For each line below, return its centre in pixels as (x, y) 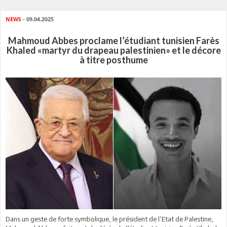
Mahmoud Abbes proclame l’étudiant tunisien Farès (113, 41)
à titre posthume (113, 60)
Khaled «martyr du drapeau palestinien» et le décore (113, 50)
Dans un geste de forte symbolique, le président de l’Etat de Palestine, (109, 219)
